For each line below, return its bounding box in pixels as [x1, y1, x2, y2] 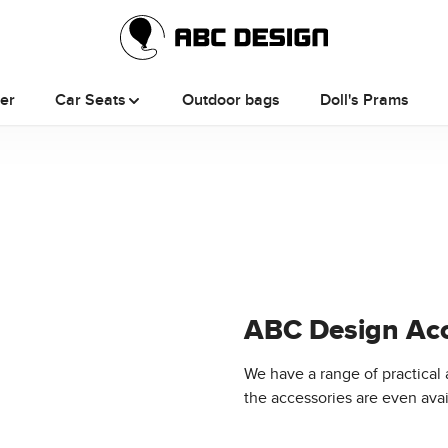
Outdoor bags [182, 88, 281, 111]
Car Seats [54, 88, 126, 111]
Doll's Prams [320, 88, 410, 111]
